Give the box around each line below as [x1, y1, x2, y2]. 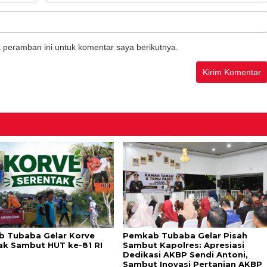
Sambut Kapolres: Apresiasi [122, 240, 244, 250]
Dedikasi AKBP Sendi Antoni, [122, 250, 248, 260]
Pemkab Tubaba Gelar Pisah [122, 231, 247, 241]
